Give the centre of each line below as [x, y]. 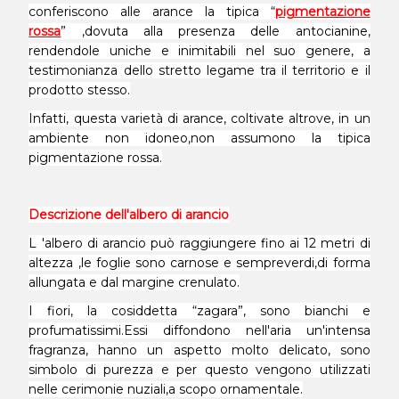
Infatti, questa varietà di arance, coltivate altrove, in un [199, 118]
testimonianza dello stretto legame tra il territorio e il [199, 70]
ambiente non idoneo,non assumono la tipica [199, 138]
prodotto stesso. [80, 90]
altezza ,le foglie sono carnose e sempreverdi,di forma [199, 263]
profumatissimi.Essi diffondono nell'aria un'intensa [199, 330]
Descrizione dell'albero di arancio [129, 215]
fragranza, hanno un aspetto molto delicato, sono [199, 350]
